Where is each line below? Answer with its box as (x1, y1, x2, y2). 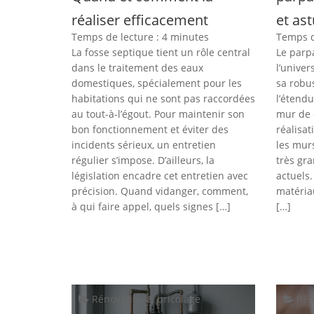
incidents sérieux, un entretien (71, 138, 216, 152)
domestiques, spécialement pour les (71, 76, 242, 90)
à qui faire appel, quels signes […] (71, 200, 231, 214)
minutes (170, 30, 209, 44)
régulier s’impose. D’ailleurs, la (71, 153, 214, 168)
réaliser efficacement (71, 11, 208, 30)
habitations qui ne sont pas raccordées (71, 92, 255, 106)
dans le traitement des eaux (71, 61, 203, 75)
